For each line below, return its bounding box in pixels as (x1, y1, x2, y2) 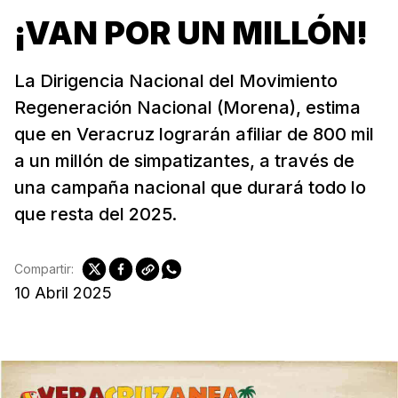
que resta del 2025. (14, 203, 177, 225)
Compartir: (14, 261, 74, 277)
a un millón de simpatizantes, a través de (14, 149, 354, 171)
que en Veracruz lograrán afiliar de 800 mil (14, 123, 374, 145)
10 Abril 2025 (14, 283, 112, 302)
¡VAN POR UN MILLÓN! (14, 12, 368, 52)
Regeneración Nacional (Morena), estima (14, 96, 361, 118)
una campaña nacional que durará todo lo (14, 176, 366, 198)
